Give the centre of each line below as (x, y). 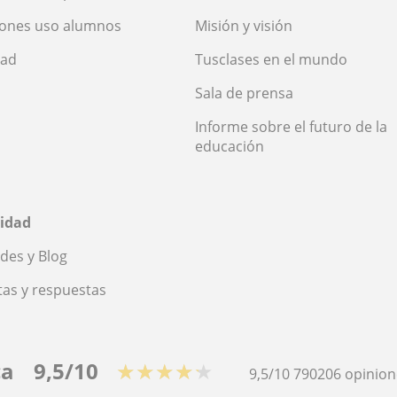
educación (230, 146)
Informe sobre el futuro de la (291, 126)
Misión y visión (244, 25)
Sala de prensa (244, 93)
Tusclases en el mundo (271, 59)
